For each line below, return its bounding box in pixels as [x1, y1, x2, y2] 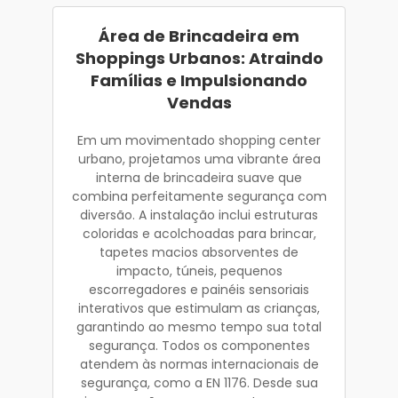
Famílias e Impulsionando [91, 68, 307, 92]
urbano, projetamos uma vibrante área [77, 149, 321, 168]
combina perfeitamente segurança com [71, 187, 327, 205]
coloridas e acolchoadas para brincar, [82, 224, 316, 243]
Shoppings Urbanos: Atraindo [75, 46, 323, 69]
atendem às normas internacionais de [79, 354, 319, 373]
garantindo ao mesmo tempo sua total [76, 317, 322, 336]
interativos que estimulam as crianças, [78, 298, 320, 317]
